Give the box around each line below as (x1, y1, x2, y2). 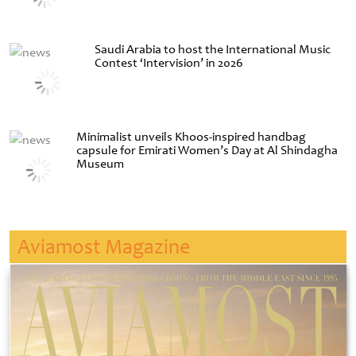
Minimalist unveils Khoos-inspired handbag (76, 129, 307, 145)
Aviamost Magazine (17, 234, 190, 260)
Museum (76, 156, 125, 172)
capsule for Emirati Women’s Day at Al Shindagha (76, 142, 339, 159)
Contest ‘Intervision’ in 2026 (95, 55, 244, 72)
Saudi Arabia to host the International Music (95, 41, 331, 58)
